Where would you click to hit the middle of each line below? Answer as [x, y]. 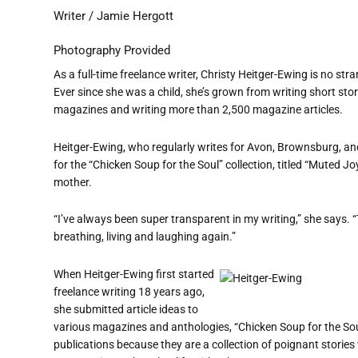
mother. [73, 182]
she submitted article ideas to [126, 309]
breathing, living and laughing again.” [145, 237]
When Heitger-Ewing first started [134, 274]
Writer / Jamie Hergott [113, 16]
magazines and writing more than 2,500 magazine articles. [198, 110]
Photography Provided [112, 50]
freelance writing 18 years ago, [129, 291]
